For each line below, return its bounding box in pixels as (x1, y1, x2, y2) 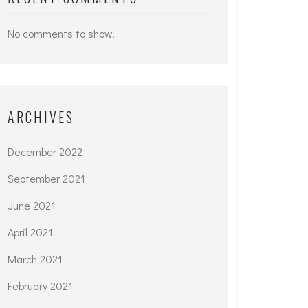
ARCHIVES (8, 107, 74, 127)
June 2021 (8, 198, 56, 212)
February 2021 (8, 278, 73, 293)
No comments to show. (8, 26, 115, 41)
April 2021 (8, 225, 53, 239)
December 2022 (8, 144, 82, 159)
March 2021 (8, 252, 63, 266)
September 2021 (8, 171, 85, 186)
